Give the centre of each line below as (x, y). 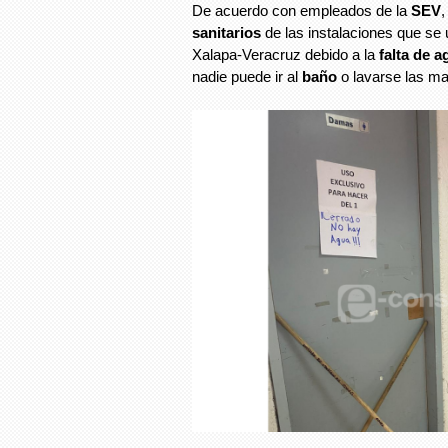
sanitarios (226, 32)
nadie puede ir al (247, 76)
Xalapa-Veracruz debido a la (285, 54)
